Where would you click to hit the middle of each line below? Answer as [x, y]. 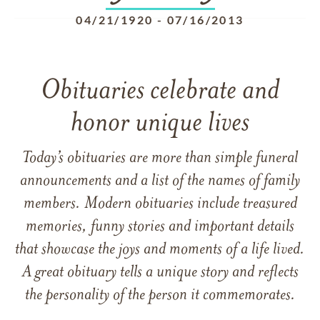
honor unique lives [160, 124]
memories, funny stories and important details [160, 227]
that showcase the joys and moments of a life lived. [160, 250]
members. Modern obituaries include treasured [160, 204]
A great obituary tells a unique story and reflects [160, 273]
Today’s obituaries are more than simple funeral [160, 159]
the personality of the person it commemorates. [160, 296]
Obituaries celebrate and [160, 92]
